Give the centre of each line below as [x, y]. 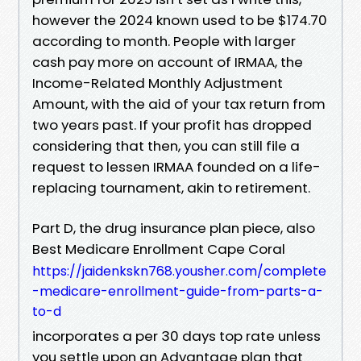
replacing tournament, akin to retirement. [171, 187]
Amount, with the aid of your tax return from [179, 104]
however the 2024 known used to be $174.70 [180, 20]
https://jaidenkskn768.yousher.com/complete [179, 271]
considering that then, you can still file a [166, 145]
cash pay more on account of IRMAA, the [168, 62]
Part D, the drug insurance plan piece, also [174, 228]
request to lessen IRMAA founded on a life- [176, 166]
